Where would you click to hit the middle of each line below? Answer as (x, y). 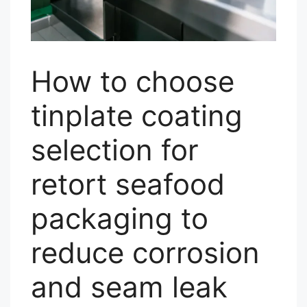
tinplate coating (137, 115)
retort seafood (128, 184)
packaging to (120, 218)
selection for (115, 150)
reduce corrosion (145, 253)
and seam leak (129, 287)
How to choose (133, 81)
